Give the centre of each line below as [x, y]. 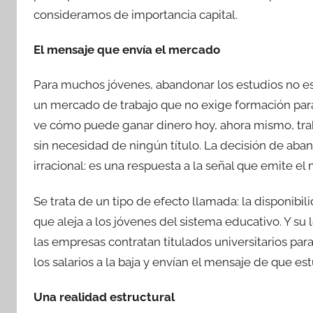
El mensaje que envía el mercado [127, 50]
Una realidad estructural [104, 297]
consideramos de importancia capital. [136, 14]
